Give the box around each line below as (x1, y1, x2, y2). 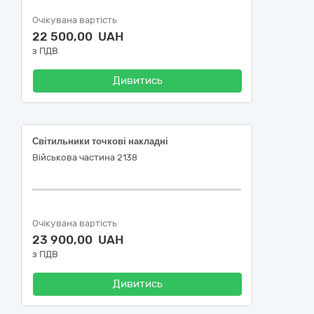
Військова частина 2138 (32, 152, 137, 163)
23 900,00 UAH (32, 233, 123, 247)
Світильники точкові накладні (32, 136, 168, 146)
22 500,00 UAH (32, 29, 123, 43)
